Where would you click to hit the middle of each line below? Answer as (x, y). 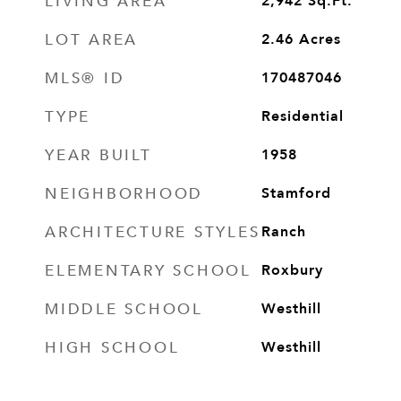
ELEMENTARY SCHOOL (148, 269)
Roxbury (292, 270)
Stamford (296, 193)
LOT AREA (91, 38)
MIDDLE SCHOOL (124, 308)
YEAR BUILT (98, 154)
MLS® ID (85, 77)
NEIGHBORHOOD (124, 192)
